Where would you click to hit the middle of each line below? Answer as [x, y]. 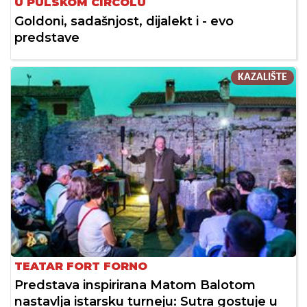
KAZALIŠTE [262, 77]
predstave [47, 37]
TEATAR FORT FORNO [81, 267]
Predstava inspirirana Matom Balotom [135, 285]
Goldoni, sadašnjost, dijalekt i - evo [124, 21]
